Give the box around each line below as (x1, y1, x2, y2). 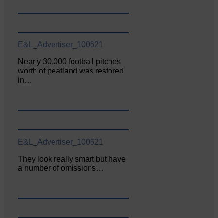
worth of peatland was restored (18, 66, 124, 75)
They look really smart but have (18, 154, 126, 163)
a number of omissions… (18, 163, 104, 172)
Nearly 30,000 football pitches (18, 57, 121, 66)
